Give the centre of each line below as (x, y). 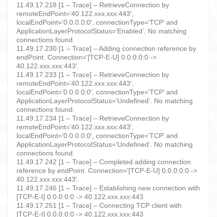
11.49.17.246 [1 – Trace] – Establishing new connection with (108, 188)
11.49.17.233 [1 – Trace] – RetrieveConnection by (93, 74)
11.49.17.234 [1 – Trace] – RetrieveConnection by (93, 118)
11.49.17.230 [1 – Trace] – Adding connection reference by (106, 48)
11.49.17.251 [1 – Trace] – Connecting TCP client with (99, 205)
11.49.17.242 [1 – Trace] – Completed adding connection (104, 162)
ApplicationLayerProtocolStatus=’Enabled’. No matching (101, 31)
